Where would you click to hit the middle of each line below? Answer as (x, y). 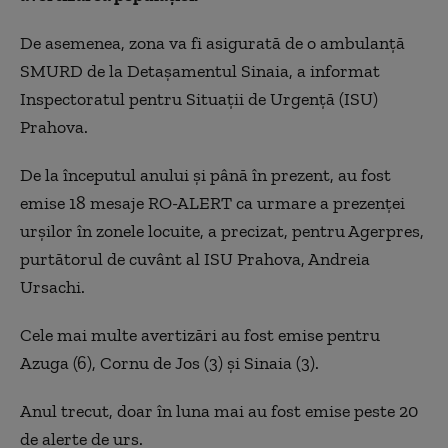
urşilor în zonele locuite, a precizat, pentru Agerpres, (222, 230)
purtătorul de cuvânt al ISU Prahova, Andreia (195, 258)
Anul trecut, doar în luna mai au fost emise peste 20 (219, 410)
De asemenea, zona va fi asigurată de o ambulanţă (212, 42)
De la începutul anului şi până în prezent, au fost (205, 174)
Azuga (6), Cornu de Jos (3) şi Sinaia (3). (169, 362)
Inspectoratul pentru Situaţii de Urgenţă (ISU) (199, 98)
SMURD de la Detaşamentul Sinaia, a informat (200, 70)
